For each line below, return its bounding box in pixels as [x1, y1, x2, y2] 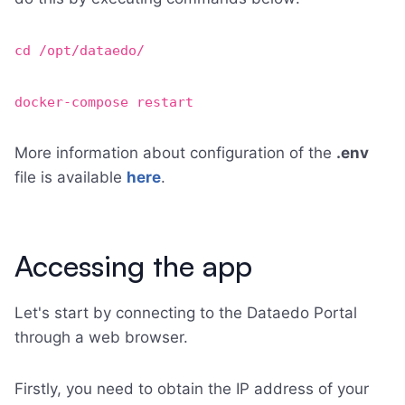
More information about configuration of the [14, 144, 336, 163]
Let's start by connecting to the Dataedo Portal [14, 304, 357, 323]
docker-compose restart [14, 94, 193, 111]
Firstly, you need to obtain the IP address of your [14, 380, 369, 399]
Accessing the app [14, 248, 252, 285]
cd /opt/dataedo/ [14, 42, 145, 60]
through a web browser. [14, 328, 188, 347]
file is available [14, 168, 127, 187]
